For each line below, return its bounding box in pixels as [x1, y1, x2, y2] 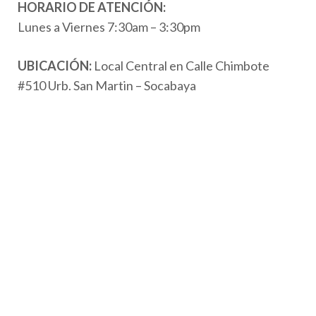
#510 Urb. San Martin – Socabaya [18, 77, 196, 93]
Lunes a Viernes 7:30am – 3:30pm [18, 18, 200, 35]
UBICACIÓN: [18, 57, 94, 73]
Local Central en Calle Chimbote [94, 57, 269, 73]
